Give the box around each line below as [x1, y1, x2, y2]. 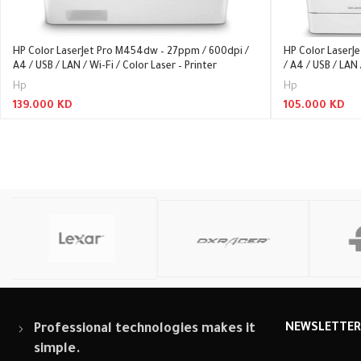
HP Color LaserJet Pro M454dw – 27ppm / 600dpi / [13, 47, 249, 58]
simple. [33, 342, 81, 357]
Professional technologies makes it [33, 322, 255, 337]
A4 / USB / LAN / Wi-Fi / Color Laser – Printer [13, 61, 217, 73]
